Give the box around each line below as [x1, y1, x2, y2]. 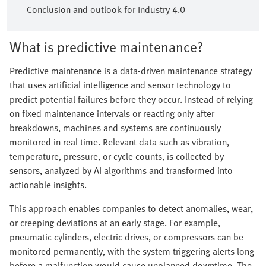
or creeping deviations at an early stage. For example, [9, 216, 220, 230]
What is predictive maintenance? [9, 36, 203, 58]
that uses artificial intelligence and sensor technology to [9, 78, 231, 93]
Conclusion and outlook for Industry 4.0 [27, 2, 185, 17]
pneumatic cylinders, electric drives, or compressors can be [9, 230, 243, 245]
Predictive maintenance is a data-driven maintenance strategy [9, 64, 252, 78]
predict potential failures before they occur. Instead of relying [9, 92, 253, 107]
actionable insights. [9, 178, 87, 192]
